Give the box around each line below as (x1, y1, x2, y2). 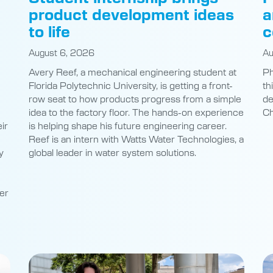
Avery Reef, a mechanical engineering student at (29, 66, 237, 78)
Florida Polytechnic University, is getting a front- (29, 79, 233, 91)
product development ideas (29, 4, 235, 24)
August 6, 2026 (29, 47, 95, 58)
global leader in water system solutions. (29, 146, 197, 158)
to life (29, 21, 71, 41)
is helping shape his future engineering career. (29, 119, 227, 132)
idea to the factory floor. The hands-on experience (29, 106, 244, 118)
